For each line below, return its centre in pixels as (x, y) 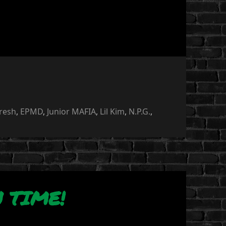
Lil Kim (112, 111)
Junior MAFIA (72, 111)
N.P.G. (140, 111)
